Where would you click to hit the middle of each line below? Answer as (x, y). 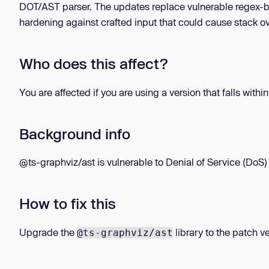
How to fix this (68, 204)
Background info (75, 133)
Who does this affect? (93, 64)
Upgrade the (48, 232)
